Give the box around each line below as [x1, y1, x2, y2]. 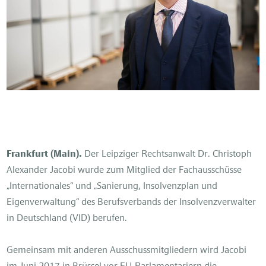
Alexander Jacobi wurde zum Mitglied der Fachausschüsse [7, 165, 242, 175]
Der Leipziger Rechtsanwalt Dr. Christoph [84, 149, 252, 159]
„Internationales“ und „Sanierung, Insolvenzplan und [7, 181, 218, 191]
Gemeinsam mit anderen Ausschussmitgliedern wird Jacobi [7, 245, 247, 255]
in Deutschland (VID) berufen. [7, 213, 128, 223]
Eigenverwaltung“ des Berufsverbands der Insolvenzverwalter [7, 197, 256, 207]
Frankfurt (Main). [7, 149, 83, 159]
